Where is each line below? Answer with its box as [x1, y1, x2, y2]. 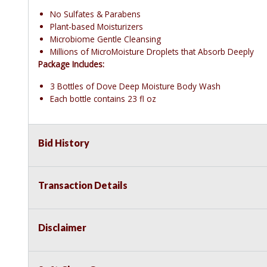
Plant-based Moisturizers [50, 21, 143, 33]
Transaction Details [38, 179, 128, 191]
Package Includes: [38, 58, 104, 70]
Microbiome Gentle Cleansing [50, 33, 161, 45]
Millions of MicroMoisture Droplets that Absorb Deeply [50, 46, 254, 58]
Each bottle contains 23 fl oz [50, 93, 156, 105]
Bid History [38, 137, 89, 149]
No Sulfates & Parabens [50, 8, 141, 20]
